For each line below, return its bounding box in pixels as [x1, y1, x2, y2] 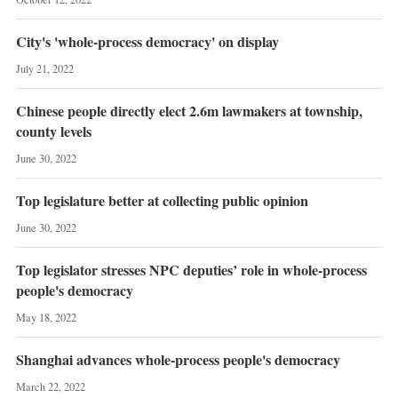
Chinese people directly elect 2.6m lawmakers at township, [15, 99, 362, 121]
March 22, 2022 [15, 378, 85, 394]
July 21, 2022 [15, 61, 74, 76]
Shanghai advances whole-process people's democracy [15, 348, 340, 370]
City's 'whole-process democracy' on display [15, 30, 279, 52]
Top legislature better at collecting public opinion [15, 189, 308, 211]
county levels [15, 120, 92, 141]
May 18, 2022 [15, 309, 76, 324]
